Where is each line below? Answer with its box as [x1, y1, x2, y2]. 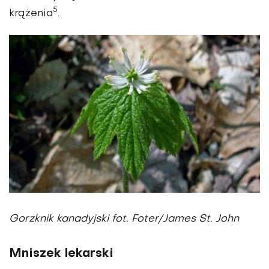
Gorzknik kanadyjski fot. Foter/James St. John [9, 214, 239, 225]
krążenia [9, 8, 53, 19]
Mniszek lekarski [9, 248, 113, 261]
